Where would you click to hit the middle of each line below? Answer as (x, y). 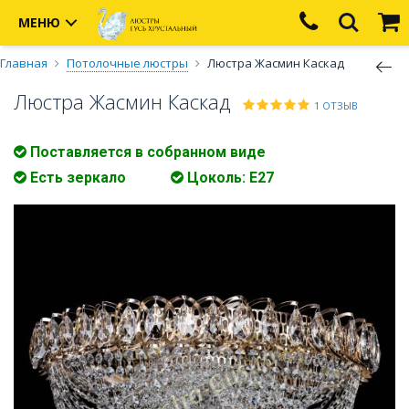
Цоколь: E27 (229, 178)
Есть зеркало (76, 178)
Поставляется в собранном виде (146, 152)
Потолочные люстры (127, 63)
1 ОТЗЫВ (336, 106)
